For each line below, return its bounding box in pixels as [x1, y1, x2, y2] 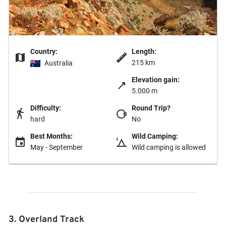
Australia [44, 59, 73, 67]
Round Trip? [132, 103, 171, 112]
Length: [132, 47, 156, 55]
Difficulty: [30, 103, 61, 112]
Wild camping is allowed [132, 143, 206, 151]
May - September [30, 143, 83, 151]
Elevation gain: [132, 75, 180, 84]
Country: [30, 47, 58, 55]
